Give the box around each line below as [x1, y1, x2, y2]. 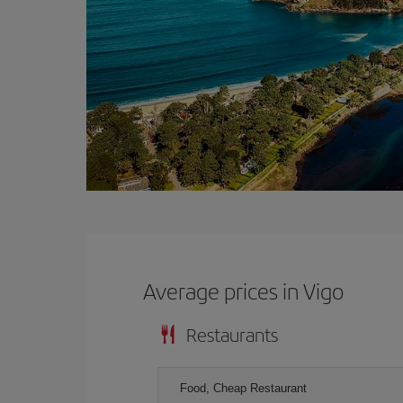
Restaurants [186, 321, 278, 347]
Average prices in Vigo [143, 275, 345, 306]
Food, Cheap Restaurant [180, 381, 307, 395]
